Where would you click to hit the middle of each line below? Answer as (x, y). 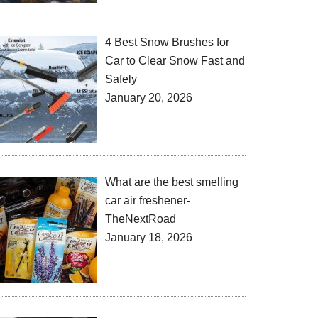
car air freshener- (148, 201)
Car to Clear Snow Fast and (175, 60)
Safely (121, 79)
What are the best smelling (172, 182)
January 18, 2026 (149, 238)
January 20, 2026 (149, 97)
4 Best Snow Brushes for (167, 42)
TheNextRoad (141, 219)
